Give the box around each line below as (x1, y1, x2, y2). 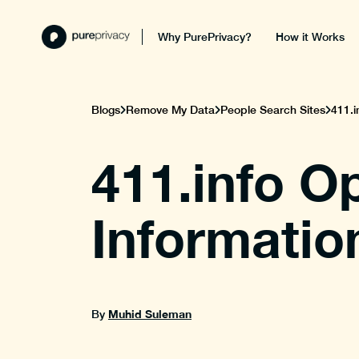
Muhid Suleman (108, 307, 192, 321)
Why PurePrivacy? (158, 30, 252, 43)
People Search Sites (220, 103, 325, 116)
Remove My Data (126, 103, 215, 116)
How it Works (276, 30, 345, 43)
